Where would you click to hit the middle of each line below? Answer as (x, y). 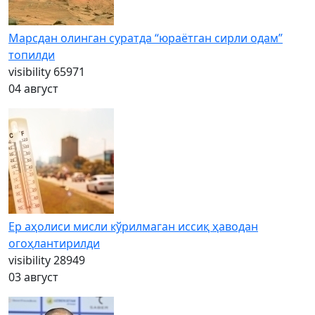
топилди (32, 55)
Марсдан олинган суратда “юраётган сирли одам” (146, 38)
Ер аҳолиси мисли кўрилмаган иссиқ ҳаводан (133, 226)
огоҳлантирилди (54, 243)
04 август (33, 89)
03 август (33, 277)
